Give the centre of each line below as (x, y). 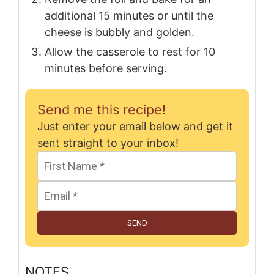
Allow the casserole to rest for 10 (130, 52)
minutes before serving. (106, 68)
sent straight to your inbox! (108, 143)
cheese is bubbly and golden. (120, 32)
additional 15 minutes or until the (129, 16)
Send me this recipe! (102, 110)
